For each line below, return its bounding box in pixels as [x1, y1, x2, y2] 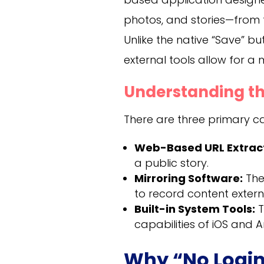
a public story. [134, 155, 209, 170]
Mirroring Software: [134, 170, 243, 186]
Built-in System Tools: [134, 201, 256, 216]
